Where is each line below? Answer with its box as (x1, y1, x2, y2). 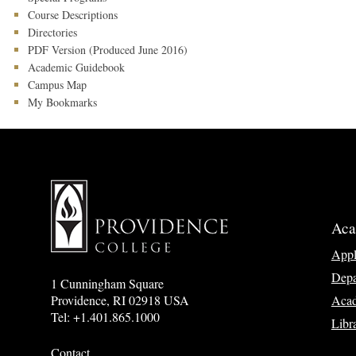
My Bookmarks (28, 95, 97, 110)
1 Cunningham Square (51, 275, 164, 292)
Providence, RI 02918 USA (51, 292, 190, 308)
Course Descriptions (28, 7, 118, 22)
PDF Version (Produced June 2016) (28, 42, 188, 57)
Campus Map (28, 77, 87, 92)
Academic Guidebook (28, 60, 125, 75)
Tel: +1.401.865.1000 (51, 308, 161, 325)
